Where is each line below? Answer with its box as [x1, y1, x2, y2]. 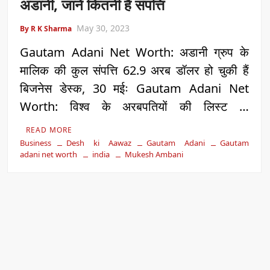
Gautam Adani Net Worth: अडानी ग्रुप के [20, 43, 249, 60]
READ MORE [26, 124, 73, 135]
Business [20, 137, 52, 148]
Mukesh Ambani [125, 148, 184, 160]
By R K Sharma [20, 23, 72, 34]
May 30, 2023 [77, 22, 130, 34]
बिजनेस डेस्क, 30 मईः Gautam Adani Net [20, 80, 249, 96]
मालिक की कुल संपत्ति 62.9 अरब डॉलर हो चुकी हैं [20, 61, 249, 78]
